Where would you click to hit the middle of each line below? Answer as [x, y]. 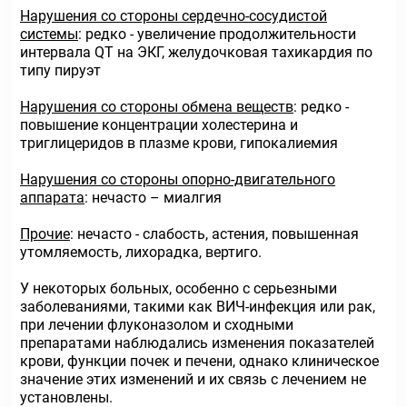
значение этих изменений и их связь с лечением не [193, 379]
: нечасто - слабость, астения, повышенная [214, 234]
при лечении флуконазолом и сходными [157, 325]
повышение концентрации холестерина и [159, 125]
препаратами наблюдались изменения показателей [197, 343]
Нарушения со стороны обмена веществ [157, 107]
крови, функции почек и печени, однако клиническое [199, 361]
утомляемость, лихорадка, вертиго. [141, 252]
